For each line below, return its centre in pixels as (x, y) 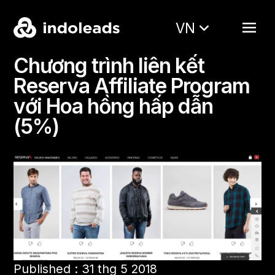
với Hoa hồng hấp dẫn (114, 106)
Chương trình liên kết (109, 66)
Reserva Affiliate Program (132, 86)
